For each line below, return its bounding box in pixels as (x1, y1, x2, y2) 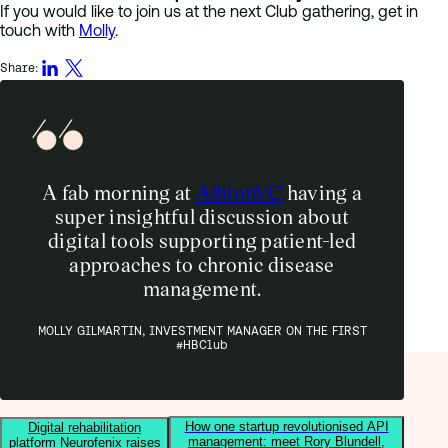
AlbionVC (195, 179, 283, 205)
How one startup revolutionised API (184, 419, 389, 434)
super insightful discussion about (54, 203, 350, 229)
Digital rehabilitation (28, 420, 142, 435)
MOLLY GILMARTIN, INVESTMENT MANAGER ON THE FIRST (37, 324, 367, 337)
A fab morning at (42, 179, 196, 205)
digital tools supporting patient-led (48, 227, 356, 253)
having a (282, 179, 362, 205)
